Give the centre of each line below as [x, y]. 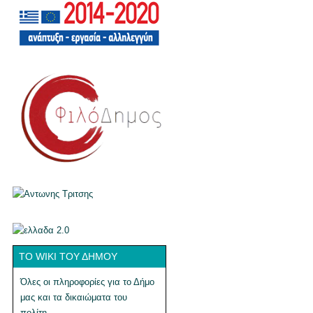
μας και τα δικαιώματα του [74, 297]
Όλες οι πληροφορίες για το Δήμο [87, 282]
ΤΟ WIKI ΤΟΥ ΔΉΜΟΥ [68, 256]
